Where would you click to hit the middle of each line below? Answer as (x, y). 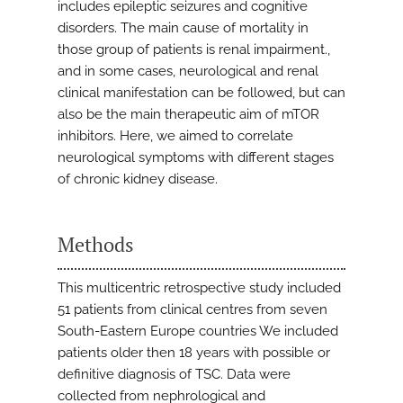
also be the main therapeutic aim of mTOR (188, 115)
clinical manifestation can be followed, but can (201, 93)
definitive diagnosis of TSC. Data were (174, 375)
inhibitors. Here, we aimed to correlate (175, 136)
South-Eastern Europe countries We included (198, 331)
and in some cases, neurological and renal (188, 72)
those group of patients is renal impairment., (194, 50)
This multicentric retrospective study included (199, 288)
